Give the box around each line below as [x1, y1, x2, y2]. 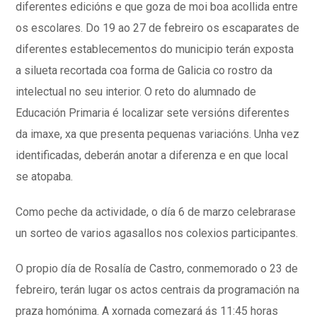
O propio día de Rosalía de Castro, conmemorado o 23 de [16, 261, 299, 275]
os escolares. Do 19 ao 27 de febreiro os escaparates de [16, 21, 300, 35]
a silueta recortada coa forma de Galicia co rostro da [16, 63, 273, 77]
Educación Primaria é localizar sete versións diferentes [16, 105, 290, 120]
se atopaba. [16, 169, 74, 183]
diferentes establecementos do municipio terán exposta [16, 42, 294, 56]
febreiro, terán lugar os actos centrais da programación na [16, 282, 300, 296]
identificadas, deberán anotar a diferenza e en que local [16, 148, 289, 162]
